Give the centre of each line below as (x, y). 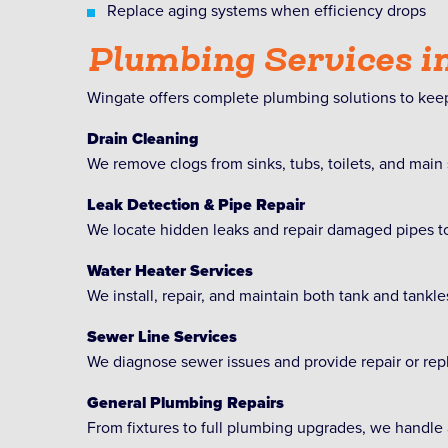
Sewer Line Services (162, 336)
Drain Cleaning (143, 138)
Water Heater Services (170, 270)
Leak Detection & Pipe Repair (196, 204)
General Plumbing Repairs (185, 402)
